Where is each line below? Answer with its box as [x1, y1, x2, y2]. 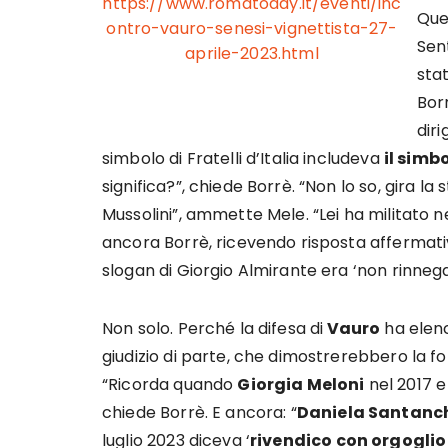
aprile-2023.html [185, 41, 319, 65]
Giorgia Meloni [237, 373, 365, 396]
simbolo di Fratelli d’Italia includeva [102, 147, 384, 170]
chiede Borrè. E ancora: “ [102, 401, 297, 424]
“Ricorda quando [102, 373, 238, 396]
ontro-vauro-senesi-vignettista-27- [106, 16, 398, 40]
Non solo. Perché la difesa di [102, 317, 324, 340]
